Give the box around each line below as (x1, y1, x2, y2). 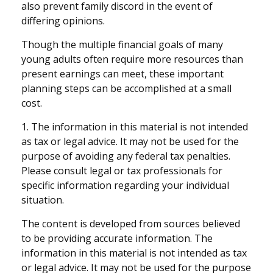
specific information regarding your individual (21, 179, 229, 193)
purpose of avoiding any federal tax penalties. (21, 149, 230, 163)
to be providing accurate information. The (21, 232, 213, 246)
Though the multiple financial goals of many (21, 38, 223, 52)
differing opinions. (21, 14, 105, 28)
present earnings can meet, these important (21, 67, 224, 81)
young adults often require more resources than (21, 52, 243, 66)
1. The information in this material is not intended (21, 120, 248, 134)
